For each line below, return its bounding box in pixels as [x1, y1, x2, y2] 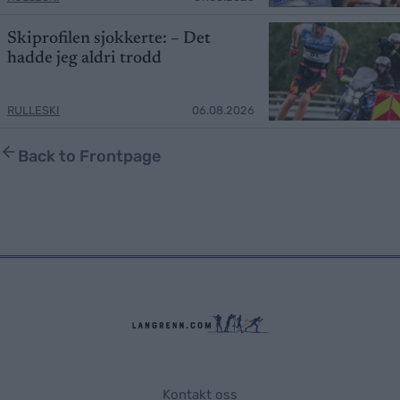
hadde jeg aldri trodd [7, 49, 162, 67]
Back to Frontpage [18, 146, 161, 166]
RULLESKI [7, 103, 60, 117]
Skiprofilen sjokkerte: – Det [7, 29, 211, 47]
